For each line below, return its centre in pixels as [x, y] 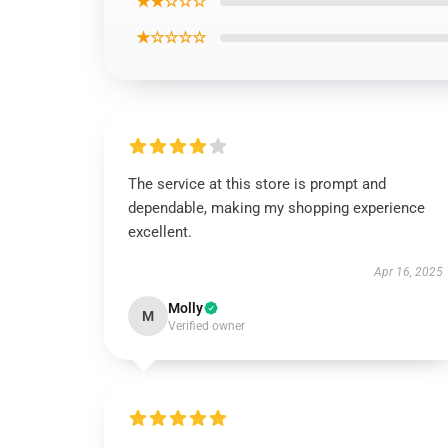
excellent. [160, 232]
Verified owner [206, 326]
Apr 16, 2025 [408, 272]
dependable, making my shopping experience [276, 208]
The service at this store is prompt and [257, 184]
